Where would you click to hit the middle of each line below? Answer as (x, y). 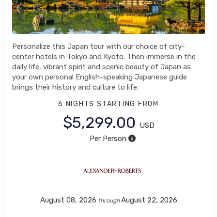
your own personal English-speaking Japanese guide (100, 77)
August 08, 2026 (68, 200)
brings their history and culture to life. (75, 87)
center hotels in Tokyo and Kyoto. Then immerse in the (104, 57)
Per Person (108, 139)
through (108, 201)
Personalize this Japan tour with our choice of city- (99, 47)
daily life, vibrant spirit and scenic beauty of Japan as (101, 67)
